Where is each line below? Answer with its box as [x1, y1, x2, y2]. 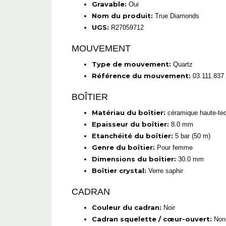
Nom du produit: [92, 12, 153, 20]
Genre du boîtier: [92, 143, 155, 152]
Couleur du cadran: [92, 203, 161, 212]
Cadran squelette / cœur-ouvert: [92, 215, 212, 223]
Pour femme [155, 144, 193, 152]
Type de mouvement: [92, 60, 171, 69]
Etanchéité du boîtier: [92, 132, 173, 140]
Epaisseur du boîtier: [92, 120, 169, 129]
